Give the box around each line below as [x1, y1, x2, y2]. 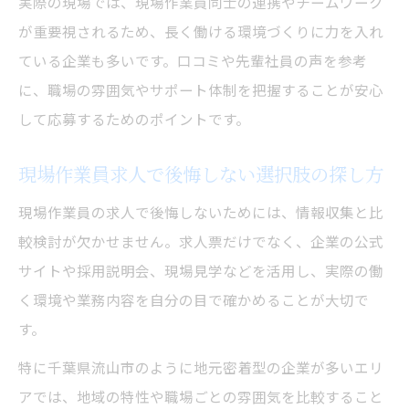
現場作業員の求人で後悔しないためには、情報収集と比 [18, 201, 383, 222]
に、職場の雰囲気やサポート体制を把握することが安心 [18, 79, 383, 100]
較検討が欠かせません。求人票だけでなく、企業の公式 [18, 230, 383, 251]
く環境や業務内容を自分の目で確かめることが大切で [18, 288, 369, 309]
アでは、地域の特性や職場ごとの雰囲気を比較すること [18, 385, 383, 406]
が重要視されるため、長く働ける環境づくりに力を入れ [18, 20, 383, 41]
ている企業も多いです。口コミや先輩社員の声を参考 [18, 49, 367, 70]
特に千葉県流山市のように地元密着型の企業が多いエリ [18, 356, 383, 377]
